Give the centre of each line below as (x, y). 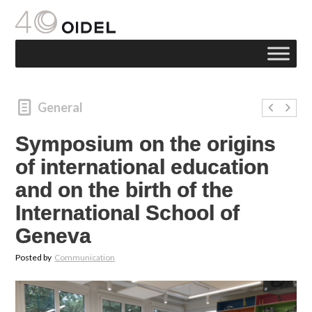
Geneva (54, 236)
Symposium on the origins (146, 144)
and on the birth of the (125, 190)
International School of (128, 213)
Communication (85, 258)
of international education (142, 167)
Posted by (34, 258)
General (60, 108)
